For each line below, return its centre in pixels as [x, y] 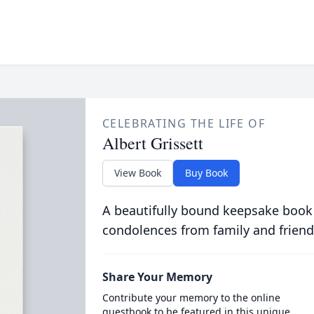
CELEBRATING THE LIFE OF [184, 123]
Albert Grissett [152, 143]
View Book [137, 173]
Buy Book [206, 173]
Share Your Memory [157, 277]
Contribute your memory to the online [191, 298]
